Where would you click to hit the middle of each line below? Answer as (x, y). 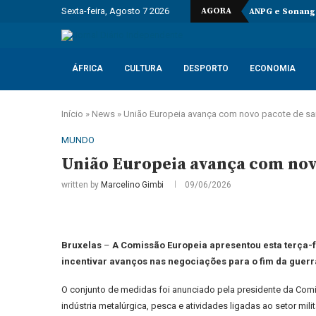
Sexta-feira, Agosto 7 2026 (115, 11)
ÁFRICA (87, 68)
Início (72, 114)
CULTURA (143, 68)
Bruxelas (83, 245)
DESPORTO (206, 68)
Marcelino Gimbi (132, 185)
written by (81, 185)
